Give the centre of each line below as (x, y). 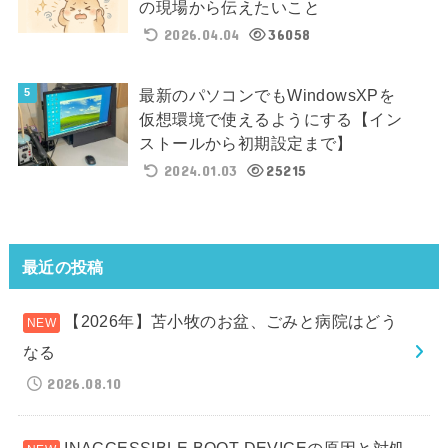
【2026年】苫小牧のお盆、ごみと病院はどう (231, 320)
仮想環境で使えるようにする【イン (271, 119)
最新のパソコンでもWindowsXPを (267, 95)
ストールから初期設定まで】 (246, 143)
